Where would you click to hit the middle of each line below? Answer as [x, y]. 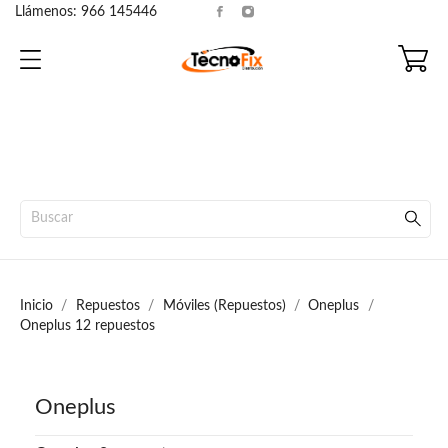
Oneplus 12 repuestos [87, 326]
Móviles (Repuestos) [224, 306]
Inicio [36, 306]
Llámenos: [48, 12]
